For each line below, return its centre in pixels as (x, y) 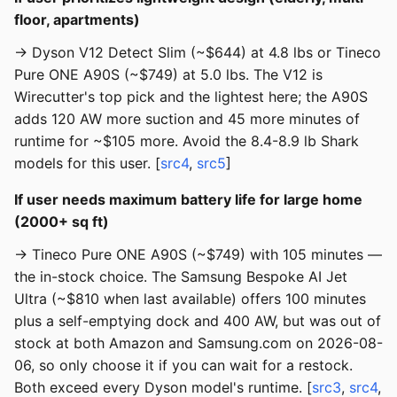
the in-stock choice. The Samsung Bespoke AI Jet (181, 277)
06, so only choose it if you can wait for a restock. (183, 366)
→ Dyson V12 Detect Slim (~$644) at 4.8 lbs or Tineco (198, 53)
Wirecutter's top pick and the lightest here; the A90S (191, 97)
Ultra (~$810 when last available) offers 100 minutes (190, 299)
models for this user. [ (87, 163)
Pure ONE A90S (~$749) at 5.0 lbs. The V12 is (168, 75)
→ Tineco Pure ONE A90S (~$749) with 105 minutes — (198, 255)
